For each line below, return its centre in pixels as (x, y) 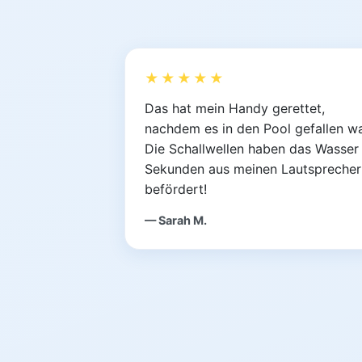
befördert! (176, 189)
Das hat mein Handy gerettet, (235, 109)
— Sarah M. (176, 221)
